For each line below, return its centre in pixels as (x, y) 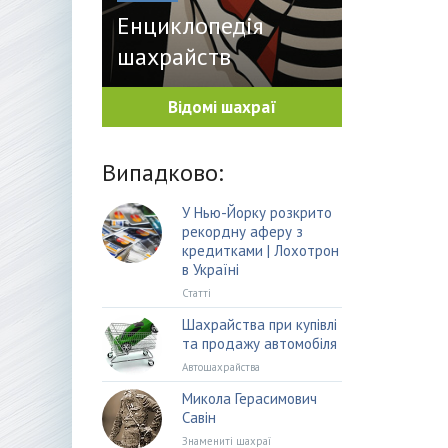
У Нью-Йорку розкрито (257, 212)
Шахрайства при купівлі (259, 324)
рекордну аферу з (242, 231)
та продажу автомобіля (259, 343)
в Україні (210, 269)
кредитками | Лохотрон (260, 250)
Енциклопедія (190, 25)
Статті (196, 293)
